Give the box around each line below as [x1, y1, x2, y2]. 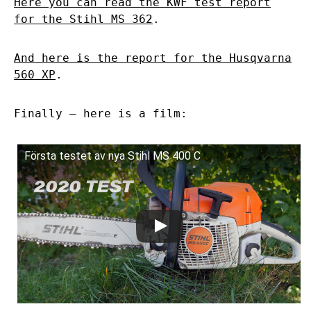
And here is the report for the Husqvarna [14, 51, 292, 65]
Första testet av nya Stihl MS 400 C [24, 149, 201, 162]
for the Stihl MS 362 [14, 12, 153, 26]
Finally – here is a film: [14, 106, 187, 120]
